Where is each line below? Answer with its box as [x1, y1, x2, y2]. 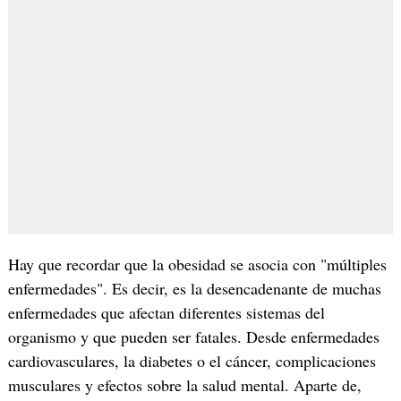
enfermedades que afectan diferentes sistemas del [7, 301, 325, 323]
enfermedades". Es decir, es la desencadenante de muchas [7, 277, 381, 299]
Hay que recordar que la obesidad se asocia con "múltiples [7, 252, 387, 275]
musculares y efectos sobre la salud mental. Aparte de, [7, 373, 362, 396]
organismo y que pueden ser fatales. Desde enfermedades [7, 325, 380, 347]
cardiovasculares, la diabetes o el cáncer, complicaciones [7, 349, 376, 371]
